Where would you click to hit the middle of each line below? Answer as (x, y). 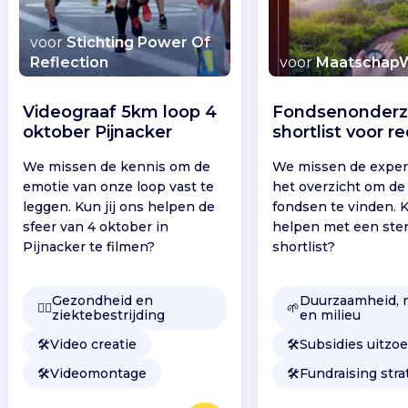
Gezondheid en (102, 300)
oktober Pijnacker (97, 132)
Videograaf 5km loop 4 (119, 112)
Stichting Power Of (138, 42)
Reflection (69, 62)
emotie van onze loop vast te (118, 186)
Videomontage (98, 373)
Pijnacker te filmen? (88, 246)
